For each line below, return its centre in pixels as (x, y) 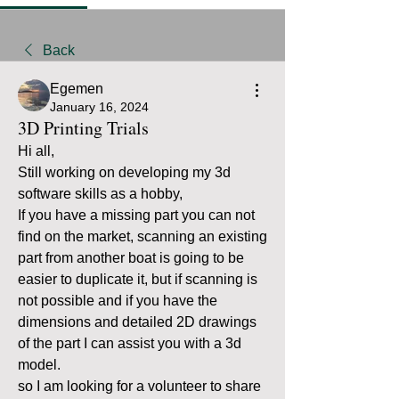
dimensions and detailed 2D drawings (137, 322)
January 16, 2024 (99, 106)
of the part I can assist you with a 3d (130, 343)
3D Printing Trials (83, 127)
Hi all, (38, 151)
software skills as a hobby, (102, 193)
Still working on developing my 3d (124, 172)
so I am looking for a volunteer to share (139, 386)
